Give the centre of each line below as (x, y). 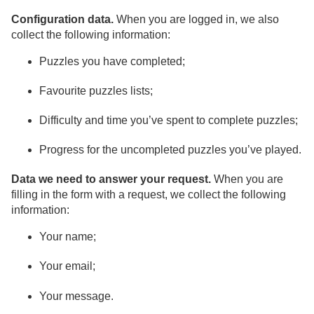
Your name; (68, 237)
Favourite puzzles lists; (96, 90)
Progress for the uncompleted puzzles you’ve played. (170, 150)
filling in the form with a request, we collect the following (149, 195)
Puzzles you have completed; (112, 61)
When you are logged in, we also (196, 19)
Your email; (67, 266)
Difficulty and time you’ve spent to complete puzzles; (169, 120)
